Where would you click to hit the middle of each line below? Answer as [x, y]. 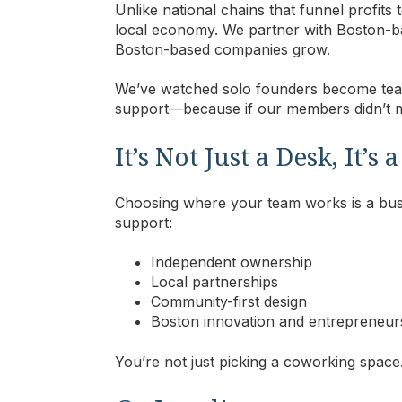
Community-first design [229, 302]
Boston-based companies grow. [223, 49]
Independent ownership [232, 262]
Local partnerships [214, 282]
